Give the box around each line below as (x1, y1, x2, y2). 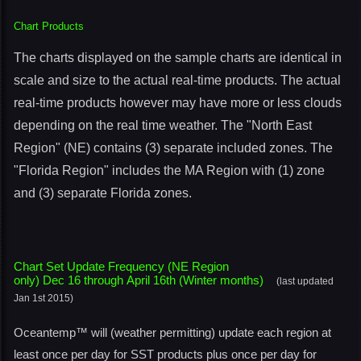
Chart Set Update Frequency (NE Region (14, 259, 229, 273)
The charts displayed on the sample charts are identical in (14, 51, 342, 64)
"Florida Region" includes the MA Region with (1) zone (14, 164, 325, 177)
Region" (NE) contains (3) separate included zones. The (14, 141, 333, 155)
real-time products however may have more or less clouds (14, 96, 342, 110)
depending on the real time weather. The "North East (14, 118, 312, 132)
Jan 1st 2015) (14, 293, 73, 304)
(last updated (276, 276, 334, 287)
